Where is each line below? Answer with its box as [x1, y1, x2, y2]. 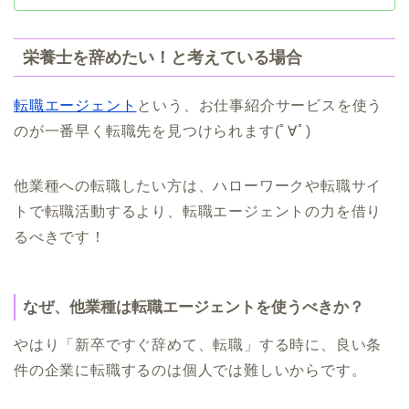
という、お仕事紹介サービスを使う [137, 98, 383, 114]
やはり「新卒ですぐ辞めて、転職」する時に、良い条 [14, 337, 383, 353]
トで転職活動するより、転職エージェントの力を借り [14, 204, 383, 220]
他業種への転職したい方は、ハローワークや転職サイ [14, 178, 383, 194]
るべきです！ [14, 229, 106, 246]
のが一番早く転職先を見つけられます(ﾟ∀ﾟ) [14, 123, 311, 140]
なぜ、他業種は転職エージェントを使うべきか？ [23, 299, 364, 317]
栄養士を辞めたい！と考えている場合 [23, 47, 302, 68]
